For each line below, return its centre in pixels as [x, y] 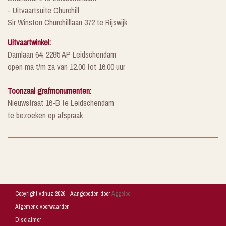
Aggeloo [121, 194]
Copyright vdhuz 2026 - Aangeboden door [63, 194]
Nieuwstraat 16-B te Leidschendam [61, 103]
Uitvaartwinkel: [29, 42]
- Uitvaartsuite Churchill [43, 10]
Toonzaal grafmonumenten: [49, 91]
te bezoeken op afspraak [45, 115]
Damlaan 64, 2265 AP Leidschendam [62, 54]
